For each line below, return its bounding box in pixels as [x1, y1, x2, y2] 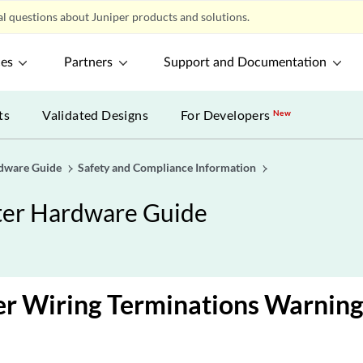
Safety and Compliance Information [78, 160, 256, 174]
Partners [64, 56, 113, 69]
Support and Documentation [164, 56, 327, 69]
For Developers [181, 107, 274, 122]
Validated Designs [42, 107, 149, 122]
